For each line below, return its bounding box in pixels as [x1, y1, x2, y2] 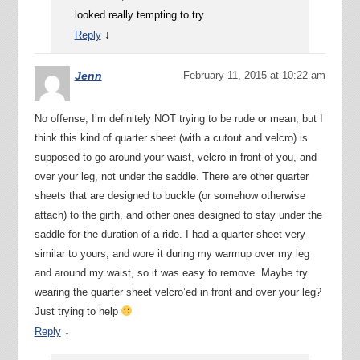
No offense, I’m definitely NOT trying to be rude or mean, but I [34, 112, 323, 125]
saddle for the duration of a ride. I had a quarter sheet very [34, 227, 305, 240]
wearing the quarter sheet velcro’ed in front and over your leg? [34, 285, 321, 298]
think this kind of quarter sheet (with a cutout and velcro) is [34, 131, 308, 144]
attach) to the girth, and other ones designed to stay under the [34, 208, 322, 221]
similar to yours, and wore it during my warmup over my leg [34, 247, 309, 260]
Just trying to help [34, 305, 121, 317]
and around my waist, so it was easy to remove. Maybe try [34, 266, 308, 279]
